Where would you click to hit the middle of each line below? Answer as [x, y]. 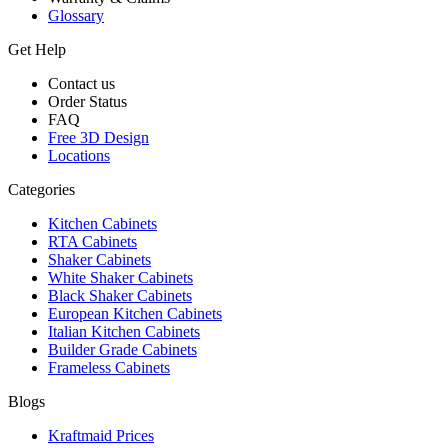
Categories [41, 189]
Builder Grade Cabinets [122, 349]
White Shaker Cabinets [120, 277]
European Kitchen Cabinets [135, 313]
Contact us [81, 83]
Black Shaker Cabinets [120, 295]
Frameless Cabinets [109, 367]
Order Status [87, 101]
